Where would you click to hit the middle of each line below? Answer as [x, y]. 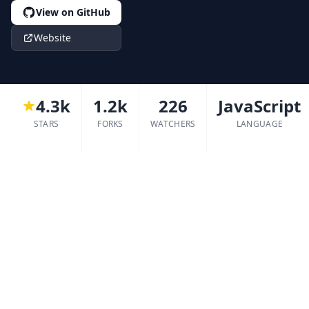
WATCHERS [173, 124]
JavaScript [260, 106]
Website [52, 38]
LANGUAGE [260, 124]
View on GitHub [73, 12]
